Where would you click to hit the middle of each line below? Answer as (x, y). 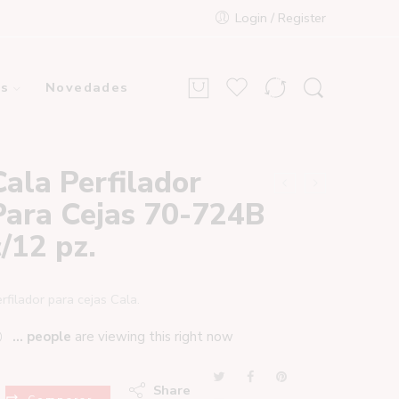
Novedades (87, 87)
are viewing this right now (152, 337)
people (49, 337)
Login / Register (281, 18)
